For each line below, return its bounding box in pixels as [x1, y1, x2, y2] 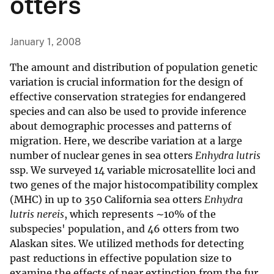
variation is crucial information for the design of [10, 76, 243, 89]
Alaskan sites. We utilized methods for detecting [10, 237, 244, 250]
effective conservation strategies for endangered [10, 91, 246, 103]
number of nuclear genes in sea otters [10, 149, 195, 162]
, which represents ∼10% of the [64, 208, 216, 221]
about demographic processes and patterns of [10, 120, 231, 133]
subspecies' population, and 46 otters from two [10, 223, 239, 235]
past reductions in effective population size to [10, 252, 232, 265]
